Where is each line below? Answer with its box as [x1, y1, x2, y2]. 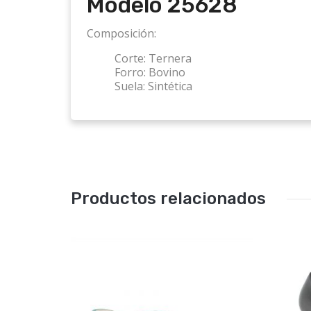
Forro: [115, 65, 146, 81]
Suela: [115, 78, 145, 94]
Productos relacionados [71, 189, 266, 209]
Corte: [115, 51, 146, 67]
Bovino [146, 65, 185, 81]
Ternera [146, 51, 192, 67]
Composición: [87, 26, 156, 42]
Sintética [145, 78, 192, 94]
